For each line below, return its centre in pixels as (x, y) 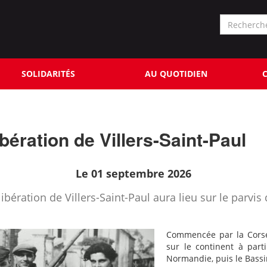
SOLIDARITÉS (48, 74)
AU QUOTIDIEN (176, 74)
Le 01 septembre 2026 (133, 173)
